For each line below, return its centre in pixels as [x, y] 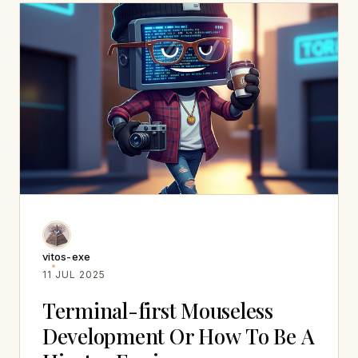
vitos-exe [67, 257]
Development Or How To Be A [179, 336]
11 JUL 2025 [74, 274]
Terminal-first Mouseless [158, 310]
